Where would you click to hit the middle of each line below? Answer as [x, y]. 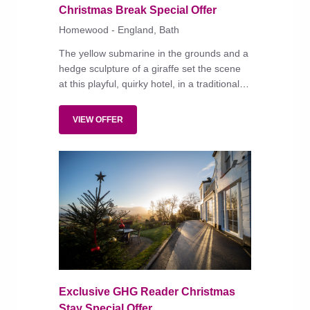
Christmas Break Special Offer [138, 10]
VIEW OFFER [98, 120]
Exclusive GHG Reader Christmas [147, 292]
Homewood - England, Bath [119, 30]
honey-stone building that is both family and [154, 99]
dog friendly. [85, 115]
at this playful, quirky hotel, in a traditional [149, 84]
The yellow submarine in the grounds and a [154, 54]
